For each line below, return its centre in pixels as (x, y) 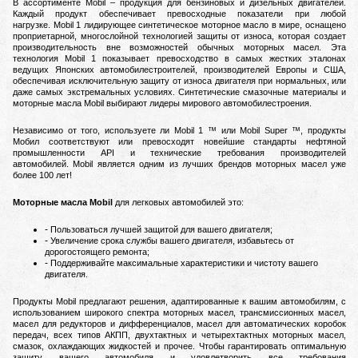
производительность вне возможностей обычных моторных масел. (172, 48)
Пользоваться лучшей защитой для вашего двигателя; (161, 230)
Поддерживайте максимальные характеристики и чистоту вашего (184, 263)
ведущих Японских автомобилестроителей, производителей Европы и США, (179, 70)
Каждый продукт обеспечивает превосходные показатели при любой (179, 14)
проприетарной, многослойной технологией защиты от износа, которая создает (179, 36)
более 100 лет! (42, 175)
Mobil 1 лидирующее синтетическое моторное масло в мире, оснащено (200, 25)
